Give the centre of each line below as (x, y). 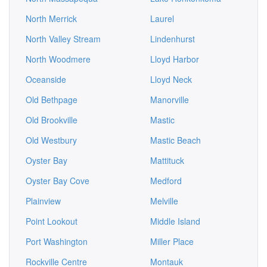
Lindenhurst (173, 39)
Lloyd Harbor (175, 59)
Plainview (43, 201)
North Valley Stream (63, 39)
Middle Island (175, 221)
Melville (164, 201)
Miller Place (172, 241)
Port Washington (57, 241)
